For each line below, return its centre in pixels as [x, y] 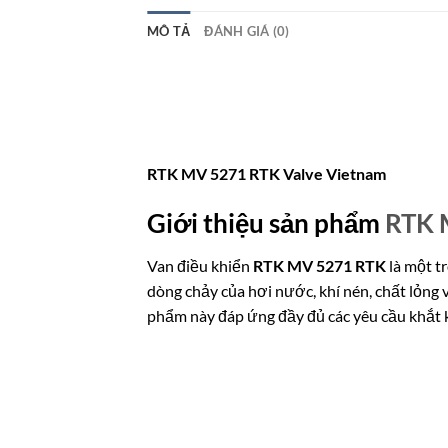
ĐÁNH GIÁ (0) [247, 30]
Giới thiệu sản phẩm [263, 222]
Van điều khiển [200, 265]
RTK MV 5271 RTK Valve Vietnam [266, 174]
